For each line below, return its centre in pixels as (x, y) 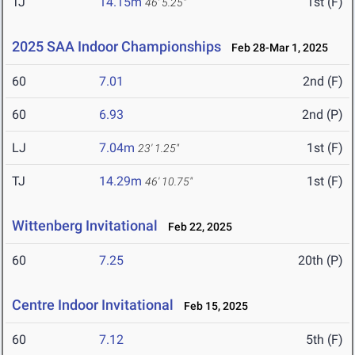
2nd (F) (323, 82)
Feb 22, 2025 (197, 227)
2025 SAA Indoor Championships (116, 47)
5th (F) (324, 340)
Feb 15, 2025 (212, 306)
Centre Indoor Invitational (93, 305)
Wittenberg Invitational (85, 226)
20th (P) (321, 261)
